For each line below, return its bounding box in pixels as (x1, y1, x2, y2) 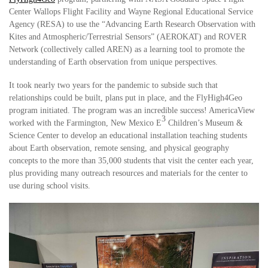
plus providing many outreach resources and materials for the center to (9, 169, 248, 178)
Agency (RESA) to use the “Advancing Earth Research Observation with (9, 20, 255, 29)
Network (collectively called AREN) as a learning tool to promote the (9, 45, 245, 54)
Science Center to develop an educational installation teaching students (9, 131, 247, 140)
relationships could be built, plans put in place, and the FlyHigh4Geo (9, 93, 242, 102)
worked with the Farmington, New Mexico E (9, 118, 162, 127)
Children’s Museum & (166, 118, 243, 127)
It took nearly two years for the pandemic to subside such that (9, 81, 218, 90)
